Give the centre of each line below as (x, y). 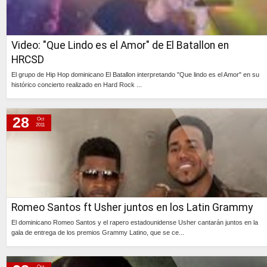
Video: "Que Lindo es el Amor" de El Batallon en (120, 45)
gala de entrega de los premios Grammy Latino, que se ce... (98, 232)
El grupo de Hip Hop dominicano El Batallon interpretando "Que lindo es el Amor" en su (135, 74)
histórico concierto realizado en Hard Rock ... (77, 84)
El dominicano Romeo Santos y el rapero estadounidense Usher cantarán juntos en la (135, 222)
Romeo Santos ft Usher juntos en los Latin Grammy (132, 207)
